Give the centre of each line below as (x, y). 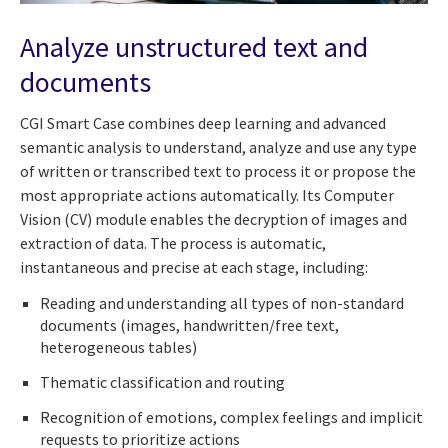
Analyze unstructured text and (194, 46)
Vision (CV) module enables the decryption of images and (213, 219)
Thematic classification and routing (162, 382)
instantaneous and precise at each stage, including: (194, 267)
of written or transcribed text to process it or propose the (218, 171)
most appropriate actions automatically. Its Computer (207, 195)
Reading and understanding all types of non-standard (222, 303)
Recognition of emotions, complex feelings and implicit (231, 417)
